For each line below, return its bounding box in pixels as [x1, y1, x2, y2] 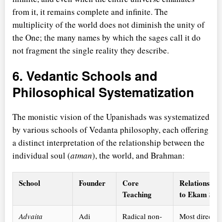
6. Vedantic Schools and [12, 66, 158, 85]
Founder [79, 177, 106, 189]
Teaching [122, 189, 152, 200]
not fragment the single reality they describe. [12, 44, 169, 56]
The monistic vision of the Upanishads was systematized [12, 111, 210, 123]
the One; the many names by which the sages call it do [12, 31, 201, 43]
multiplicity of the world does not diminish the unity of [12, 18, 205, 30]
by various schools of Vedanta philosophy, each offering [12, 124, 209, 136]
